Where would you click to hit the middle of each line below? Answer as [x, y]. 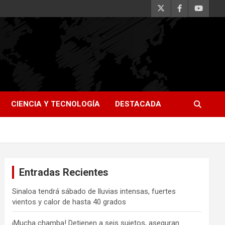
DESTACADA [138, 104]
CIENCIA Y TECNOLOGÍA [55, 104]
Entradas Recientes [64, 172]
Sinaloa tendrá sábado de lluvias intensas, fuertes [94, 191]
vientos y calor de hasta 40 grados [69, 202]
